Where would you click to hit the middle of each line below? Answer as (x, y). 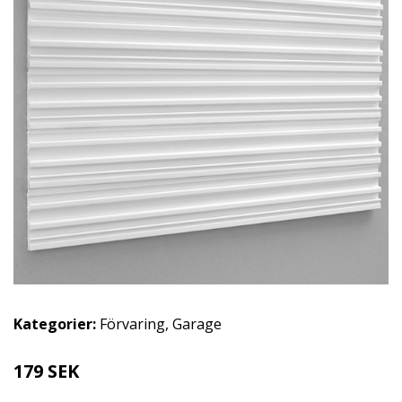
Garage (197, 324)
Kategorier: (55, 324)
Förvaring (132, 324)
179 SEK (46, 371)
